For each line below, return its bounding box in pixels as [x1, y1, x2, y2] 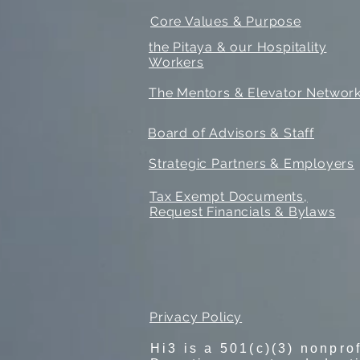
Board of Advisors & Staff [148, 125, 314, 141]
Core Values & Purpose [150, 14, 301, 29]
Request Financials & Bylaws [149, 204, 336, 219]
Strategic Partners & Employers [149, 156, 354, 171]
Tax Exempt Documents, [149, 189, 308, 204]
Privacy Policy [149, 309, 243, 325]
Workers [149, 55, 204, 70]
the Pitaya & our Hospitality [149, 39, 327, 55]
